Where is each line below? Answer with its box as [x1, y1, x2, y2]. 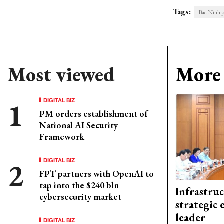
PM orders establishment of [39, 108, 148, 119]
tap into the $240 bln [39, 179, 119, 191]
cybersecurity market [39, 191, 121, 202]
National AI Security [39, 119, 118, 131]
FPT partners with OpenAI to [39, 168, 154, 179]
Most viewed [7, 61, 115, 87]
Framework [39, 131, 84, 142]
